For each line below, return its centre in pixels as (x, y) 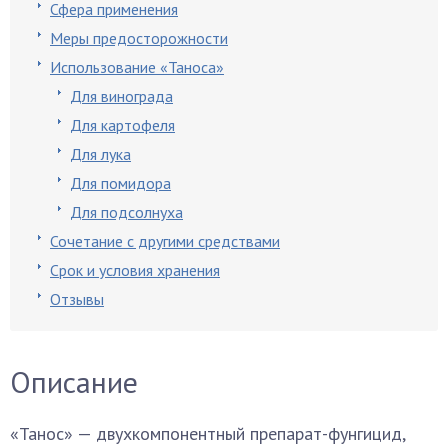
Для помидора (120, 183)
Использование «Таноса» (137, 67)
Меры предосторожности (139, 38)
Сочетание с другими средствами (165, 241)
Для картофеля (122, 125)
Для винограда (121, 96)
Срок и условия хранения (135, 270)
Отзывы (77, 299)
